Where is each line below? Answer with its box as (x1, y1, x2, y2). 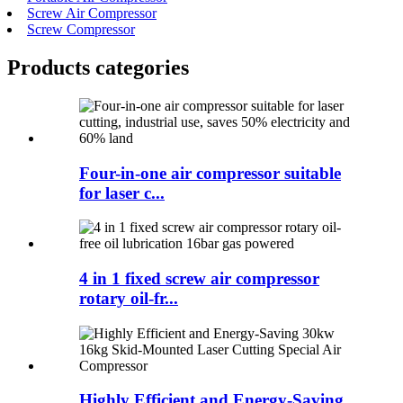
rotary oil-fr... (79, 288, 178, 308)
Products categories (7, 55, 189, 79)
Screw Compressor (27, 21, 135, 37)
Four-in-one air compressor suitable (79, 163, 341, 183)
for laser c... (79, 183, 165, 202)
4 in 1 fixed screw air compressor (79, 268, 319, 288)
